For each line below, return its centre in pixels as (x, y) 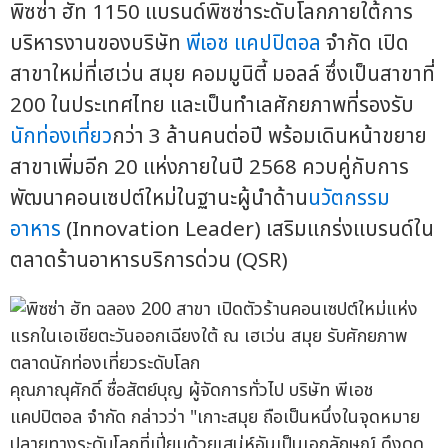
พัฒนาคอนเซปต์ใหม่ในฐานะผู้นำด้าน (159, 198)
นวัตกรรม (349, 198)
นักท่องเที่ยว (61, 136)
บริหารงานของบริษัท (98, 43)
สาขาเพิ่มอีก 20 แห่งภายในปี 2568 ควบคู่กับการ (209, 167)
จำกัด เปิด (365, 43)
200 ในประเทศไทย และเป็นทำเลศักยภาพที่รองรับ (212, 105)
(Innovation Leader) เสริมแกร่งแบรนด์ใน (247, 229)
